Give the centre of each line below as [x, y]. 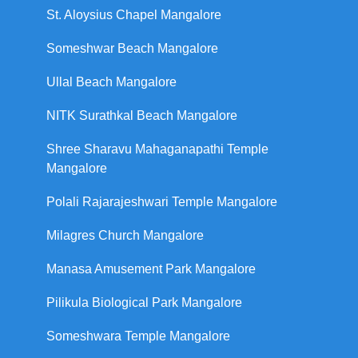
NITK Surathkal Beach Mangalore [142, 115]
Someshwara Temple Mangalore [138, 336]
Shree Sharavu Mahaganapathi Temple [157, 149]
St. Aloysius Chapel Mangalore [134, 14]
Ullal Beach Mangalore [111, 82]
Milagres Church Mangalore [125, 235]
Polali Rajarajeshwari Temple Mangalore [162, 201]
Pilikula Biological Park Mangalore [144, 302]
